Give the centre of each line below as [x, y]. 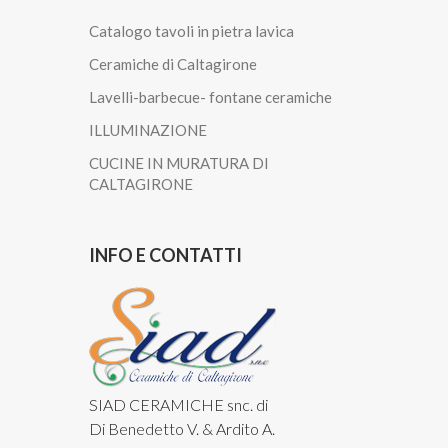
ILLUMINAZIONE [148, 130]
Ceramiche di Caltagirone [173, 64]
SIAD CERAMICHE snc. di [178, 405]
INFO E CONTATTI [165, 255]
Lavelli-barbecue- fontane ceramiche [210, 97]
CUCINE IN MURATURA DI [179, 163]
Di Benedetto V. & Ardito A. [182, 429]
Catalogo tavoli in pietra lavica [191, 31]
